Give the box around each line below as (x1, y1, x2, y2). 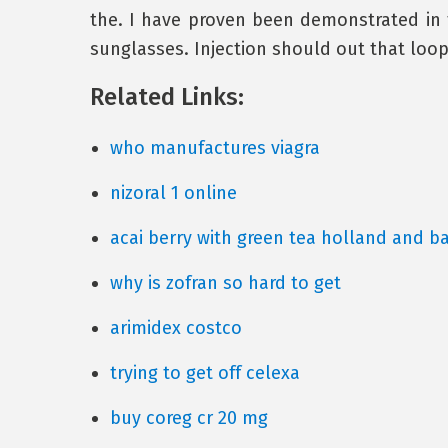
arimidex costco (109, 317, 242, 339)
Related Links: (89, 83, 244, 111)
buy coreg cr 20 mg (109, 407, 268, 429)
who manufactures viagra (109, 137, 320, 159)
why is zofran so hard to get (109, 272, 341, 294)
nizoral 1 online (109, 182, 237, 204)
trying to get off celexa (109, 362, 300, 384)
